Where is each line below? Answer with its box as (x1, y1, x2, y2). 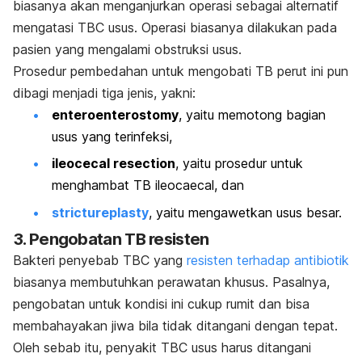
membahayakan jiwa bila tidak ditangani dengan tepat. (13, 318, 338, 335)
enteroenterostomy (52, 106, 179, 123)
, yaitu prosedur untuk (175, 155, 303, 172)
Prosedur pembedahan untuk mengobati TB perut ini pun (13, 62, 348, 79)
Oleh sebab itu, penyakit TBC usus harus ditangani (13, 339, 311, 356)
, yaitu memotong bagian (179, 106, 326, 123)
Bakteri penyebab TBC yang (13, 252, 187, 269)
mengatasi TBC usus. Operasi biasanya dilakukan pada (13, 19, 337, 36)
